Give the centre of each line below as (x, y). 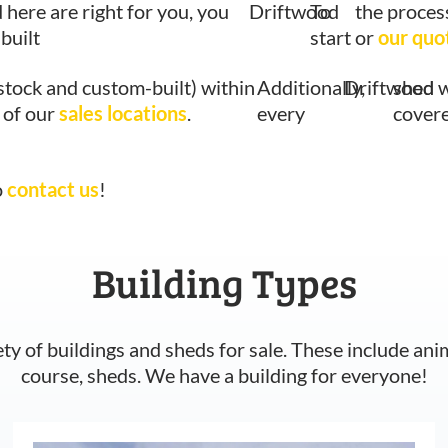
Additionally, (311, 86)
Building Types (224, 281)
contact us (53, 188)
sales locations (123, 112)
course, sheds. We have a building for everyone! (224, 374)
